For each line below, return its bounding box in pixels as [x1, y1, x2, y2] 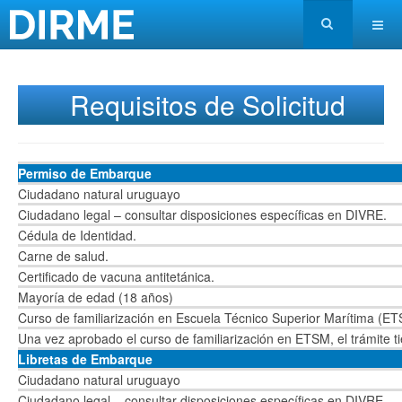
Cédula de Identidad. [18, 226, 136, 244]
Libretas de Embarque [18, 350, 153, 368]
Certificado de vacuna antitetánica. [18, 267, 214, 285]
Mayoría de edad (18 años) [18, 288, 173, 306]
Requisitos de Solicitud [69, 85, 345, 124]
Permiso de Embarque [18, 164, 152, 182]
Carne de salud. [18, 247, 109, 265]
